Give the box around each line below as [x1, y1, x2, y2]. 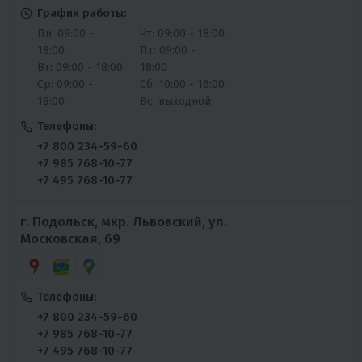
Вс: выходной [139, 94, 211, 108]
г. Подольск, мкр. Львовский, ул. [20, 213, 227, 230]
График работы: [37, 6, 126, 20]
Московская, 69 [20, 229, 120, 247]
